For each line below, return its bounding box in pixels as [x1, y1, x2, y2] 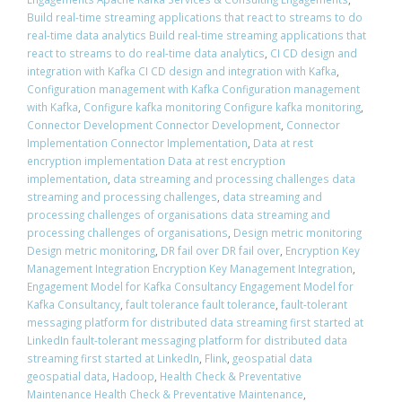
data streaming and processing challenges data [113, 171, 355, 187]
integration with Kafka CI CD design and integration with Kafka [27, 64, 336, 79]
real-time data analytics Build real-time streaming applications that [27, 28, 366, 43]
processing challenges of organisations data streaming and [27, 207, 330, 223]
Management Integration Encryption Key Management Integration [27, 261, 353, 276]
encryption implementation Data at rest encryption [27, 153, 285, 169]
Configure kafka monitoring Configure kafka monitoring [83, 100, 361, 115]
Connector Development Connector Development [27, 118, 281, 133]
